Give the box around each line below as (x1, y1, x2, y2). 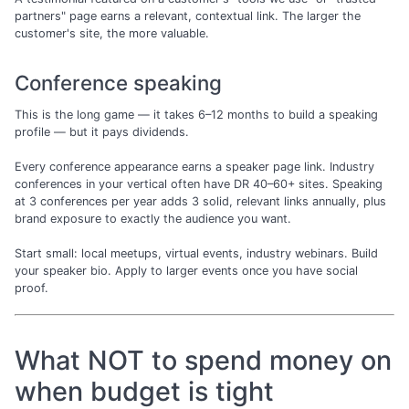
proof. (15, 280, 48, 295)
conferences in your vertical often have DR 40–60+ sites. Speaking (15, 176, 383, 191)
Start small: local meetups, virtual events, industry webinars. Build (15, 246, 378, 260)
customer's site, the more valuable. (15, 26, 209, 41)
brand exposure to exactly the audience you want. (15, 211, 291, 225)
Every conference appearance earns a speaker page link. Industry (15, 159, 374, 173)
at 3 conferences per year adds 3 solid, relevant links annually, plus (15, 194, 386, 208)
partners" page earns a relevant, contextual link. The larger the (15, 9, 361, 24)
